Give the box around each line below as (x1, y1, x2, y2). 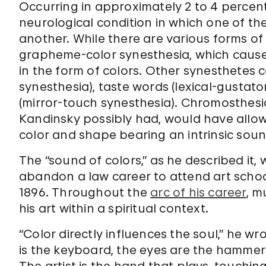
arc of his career (150, 185, 246, 199)
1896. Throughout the (19, 185, 151, 199)
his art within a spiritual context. (19, 201, 209, 216)
